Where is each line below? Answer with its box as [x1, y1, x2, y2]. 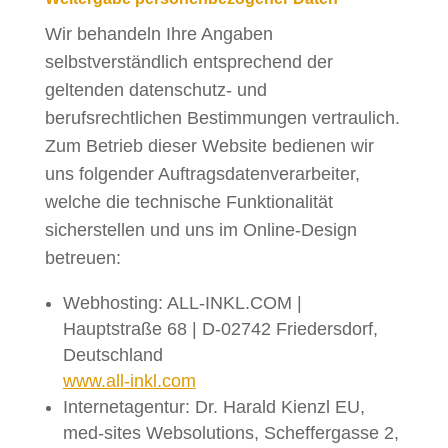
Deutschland [62, 345, 163, 365]
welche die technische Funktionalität [44, 192, 333, 212]
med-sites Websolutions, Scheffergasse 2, [62, 423, 399, 443]
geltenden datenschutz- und [44, 80, 267, 100]
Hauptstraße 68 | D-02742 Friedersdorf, [62, 319, 378, 339]
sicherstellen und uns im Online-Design [44, 220, 357, 240]
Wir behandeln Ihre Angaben [44, 24, 273, 44]
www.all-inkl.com [62, 371, 196, 391]
